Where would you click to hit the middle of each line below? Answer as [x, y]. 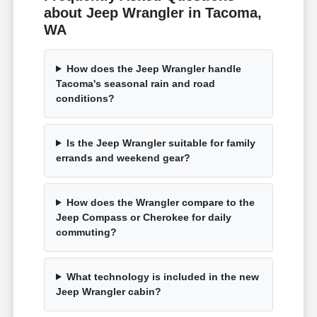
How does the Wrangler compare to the [160, 202]
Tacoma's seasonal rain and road [136, 83]
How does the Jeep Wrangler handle [154, 68]
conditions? [86, 98]
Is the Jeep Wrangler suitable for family [161, 143]
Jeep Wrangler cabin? [109, 291]
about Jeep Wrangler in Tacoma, [153, 12]
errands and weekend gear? [123, 157]
